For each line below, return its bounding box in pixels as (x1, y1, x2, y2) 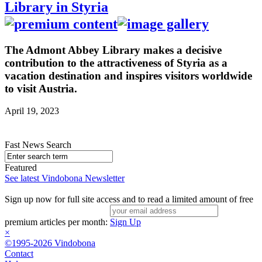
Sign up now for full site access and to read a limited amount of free (5, 194, 253, 205)
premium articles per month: (5, 217, 110, 227)
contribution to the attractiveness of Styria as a (5, 56, 227, 69)
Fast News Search (5, 140, 71, 150)
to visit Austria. (5, 82, 77, 95)
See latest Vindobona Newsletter (5, 173, 125, 184)
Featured (5, 163, 37, 173)
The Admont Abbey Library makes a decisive (5, 43, 222, 56)
